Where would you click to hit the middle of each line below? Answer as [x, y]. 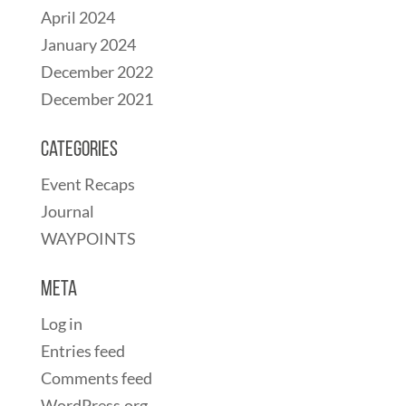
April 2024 [77, 17]
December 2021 [97, 99]
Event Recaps [87, 184]
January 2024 [88, 44]
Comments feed [96, 378]
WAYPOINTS [88, 238]
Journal [67, 211]
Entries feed [82, 351]
